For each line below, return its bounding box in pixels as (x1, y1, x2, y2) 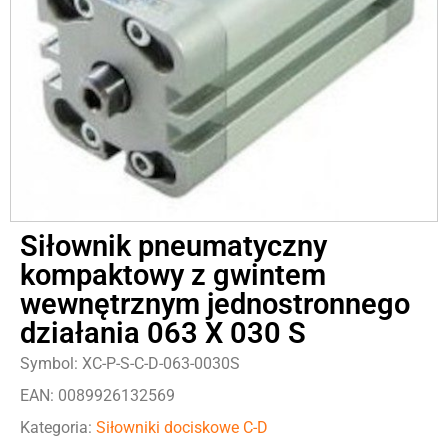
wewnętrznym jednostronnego (20, 286, 410, 321)
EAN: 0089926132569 (20, 385, 175, 405)
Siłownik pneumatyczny (20, 228, 327, 263)
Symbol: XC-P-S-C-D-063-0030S (20, 353, 240, 373)
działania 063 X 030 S (20, 315, 306, 350)
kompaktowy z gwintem (20, 257, 326, 292)
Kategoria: (20, 417, 96, 437)
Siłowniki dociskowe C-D (96, 417, 268, 437)
